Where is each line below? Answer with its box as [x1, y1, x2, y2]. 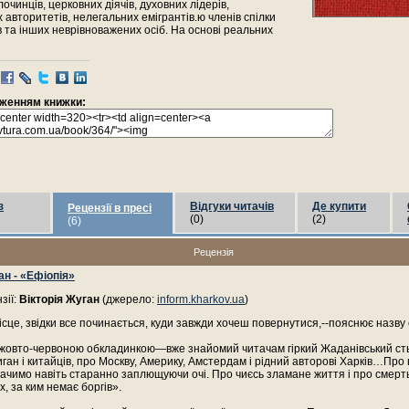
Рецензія [194, 246, 234, 257]
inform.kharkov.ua [157, 293, 245, 306]
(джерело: [100, 293, 157, 306]
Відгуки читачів [190, 200, 274, 213]
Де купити [312, 200, 366, 213]
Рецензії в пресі [68, 202, 152, 215]
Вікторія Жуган [19, 293, 100, 306]
